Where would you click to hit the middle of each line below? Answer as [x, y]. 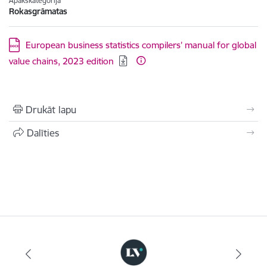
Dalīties [43, 133]
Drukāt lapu [51, 110]
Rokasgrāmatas [38, 11]
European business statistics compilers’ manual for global [141, 45]
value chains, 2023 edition [61, 61]
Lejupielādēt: [34, 44]
